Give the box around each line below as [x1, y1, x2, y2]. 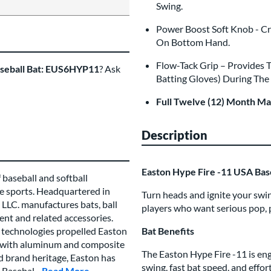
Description [142, 128, 207, 142]
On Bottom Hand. [156, 36, 230, 48]
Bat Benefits [142, 225, 194, 237]
